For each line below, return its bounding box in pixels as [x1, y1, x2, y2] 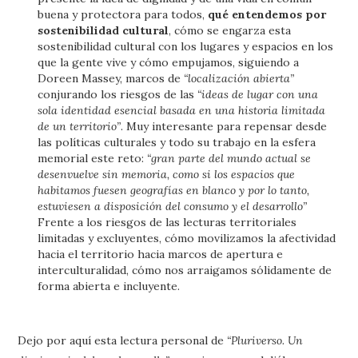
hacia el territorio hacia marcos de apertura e [38, 247, 284, 261]
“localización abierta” [184, 71, 295, 86]
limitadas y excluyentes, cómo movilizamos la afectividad [38, 231, 336, 245]
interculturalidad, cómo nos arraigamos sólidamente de [38, 263, 332, 277]
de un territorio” [38, 119, 121, 133]
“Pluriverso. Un [227, 332, 304, 348]
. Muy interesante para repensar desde [121, 119, 328, 133]
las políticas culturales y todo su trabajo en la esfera [38, 135, 316, 149]
